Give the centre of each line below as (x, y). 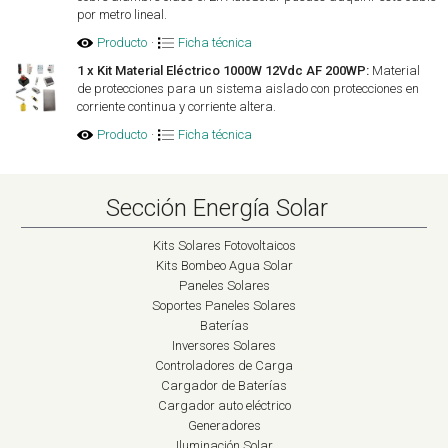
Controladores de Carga (224, 366)
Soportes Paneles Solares (224, 306)
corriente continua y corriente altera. (177, 107)
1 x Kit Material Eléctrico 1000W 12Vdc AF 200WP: (223, 71)
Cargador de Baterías (224, 386)
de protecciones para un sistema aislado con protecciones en (248, 89)
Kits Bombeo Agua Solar (224, 266)
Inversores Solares (224, 346)
